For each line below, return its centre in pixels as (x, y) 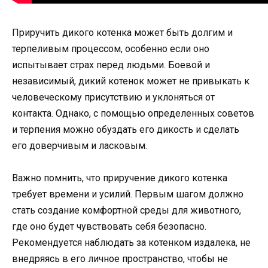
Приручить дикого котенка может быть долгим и (122, 33)
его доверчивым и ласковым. (80, 146)
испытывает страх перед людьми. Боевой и (111, 65)
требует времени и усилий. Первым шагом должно (128, 194)
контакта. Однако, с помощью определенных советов (133, 114)
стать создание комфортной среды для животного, (127, 211)
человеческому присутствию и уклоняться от (113, 98)
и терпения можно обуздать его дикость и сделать (126, 130)
